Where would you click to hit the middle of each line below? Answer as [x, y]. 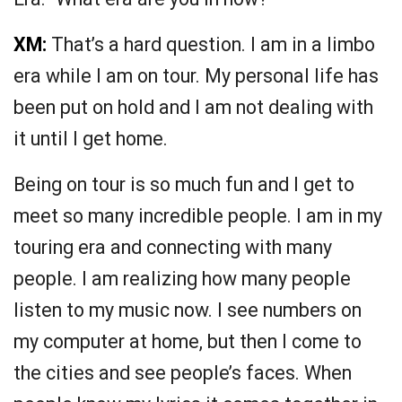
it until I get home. [91, 139]
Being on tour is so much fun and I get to [184, 185]
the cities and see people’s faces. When [183, 373]
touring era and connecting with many [173, 248]
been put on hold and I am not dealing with [193, 108]
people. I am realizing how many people [182, 279]
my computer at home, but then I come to [188, 342]
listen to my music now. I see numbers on [188, 310]
